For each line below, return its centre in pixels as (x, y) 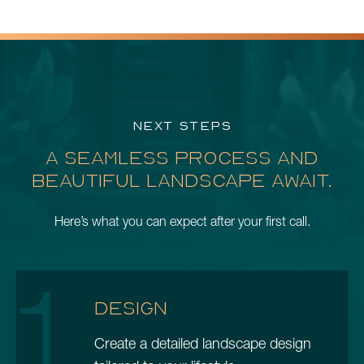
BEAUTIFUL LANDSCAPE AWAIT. (182, 180)
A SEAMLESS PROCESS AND (182, 158)
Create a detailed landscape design (203, 344)
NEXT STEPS (182, 126)
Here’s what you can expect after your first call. (182, 221)
